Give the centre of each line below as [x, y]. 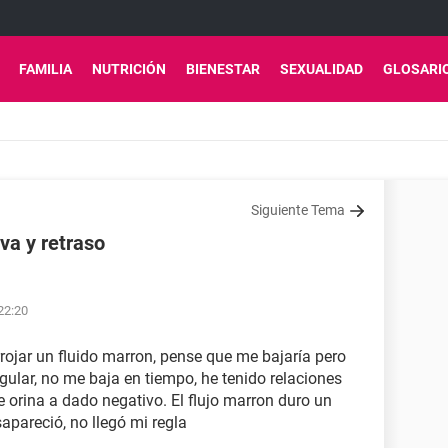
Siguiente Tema [298, 210]
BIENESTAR [223, 69]
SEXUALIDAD [321, 69]
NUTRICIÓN [129, 69]
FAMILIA [45, 69]
